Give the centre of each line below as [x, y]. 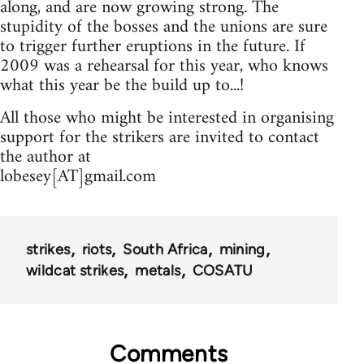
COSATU [223, 271]
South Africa [165, 250]
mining [242, 250]
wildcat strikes [75, 271]
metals [158, 271]
